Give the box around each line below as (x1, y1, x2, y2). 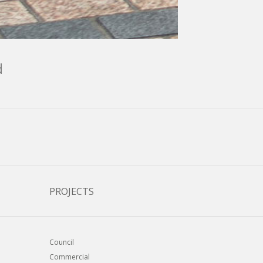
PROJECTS (49, 184, 94, 198)
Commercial (49, 251, 90, 262)
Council (49, 237, 74, 247)
